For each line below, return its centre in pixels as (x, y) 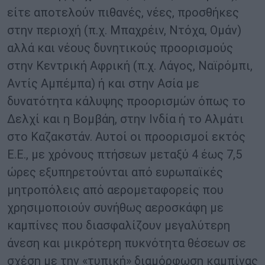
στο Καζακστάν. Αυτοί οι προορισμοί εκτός (126, 137)
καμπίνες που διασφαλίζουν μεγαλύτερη (119, 226)
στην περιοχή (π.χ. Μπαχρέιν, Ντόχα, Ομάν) (124, 30)
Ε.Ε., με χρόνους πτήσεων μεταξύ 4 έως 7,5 (125, 155)
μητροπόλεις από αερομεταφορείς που (115, 190)
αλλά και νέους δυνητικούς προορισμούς (120, 48)
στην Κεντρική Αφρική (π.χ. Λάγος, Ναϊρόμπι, (130, 66)
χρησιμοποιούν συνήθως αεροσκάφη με (115, 208)
